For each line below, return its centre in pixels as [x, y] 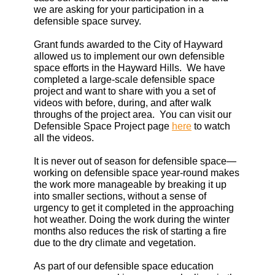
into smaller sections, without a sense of [120, 196]
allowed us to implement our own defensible [129, 56]
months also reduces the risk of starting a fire [130, 231]
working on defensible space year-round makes [137, 173]
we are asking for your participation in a [119, 10]
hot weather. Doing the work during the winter [132, 219]
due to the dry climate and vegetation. [115, 243]
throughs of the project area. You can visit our [133, 114]
